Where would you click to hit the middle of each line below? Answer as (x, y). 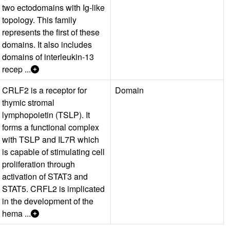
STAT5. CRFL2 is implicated (53, 188)
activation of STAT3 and (45, 176)
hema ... (16, 213)
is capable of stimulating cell (53, 151)
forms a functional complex (51, 127)
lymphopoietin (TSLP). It (46, 114)
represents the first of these (51, 32)
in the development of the (48, 201)
